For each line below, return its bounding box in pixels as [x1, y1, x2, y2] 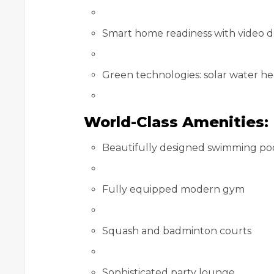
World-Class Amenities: [84, 113, 268, 131]
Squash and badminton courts [102, 225, 251, 237]
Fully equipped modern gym [102, 183, 245, 195]
